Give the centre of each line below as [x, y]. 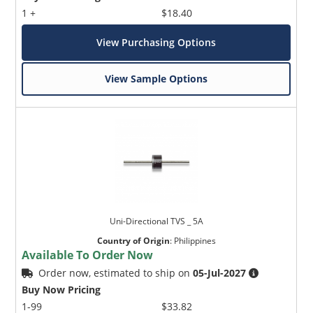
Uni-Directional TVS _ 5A [156, 221]
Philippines [195, 241]
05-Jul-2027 [220, 273]
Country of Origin [133, 241]
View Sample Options [156, 79]
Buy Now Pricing [61, 290]
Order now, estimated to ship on [116, 273]
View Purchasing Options [156, 43]
